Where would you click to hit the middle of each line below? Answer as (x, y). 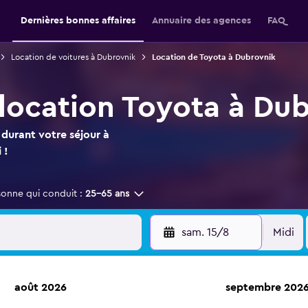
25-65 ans (107, 194)
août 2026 (41, 287)
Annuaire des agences (201, 21)
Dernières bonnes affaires (78, 21)
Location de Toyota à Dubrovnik (213, 57)
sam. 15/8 (205, 232)
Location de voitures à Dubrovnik (73, 57)
